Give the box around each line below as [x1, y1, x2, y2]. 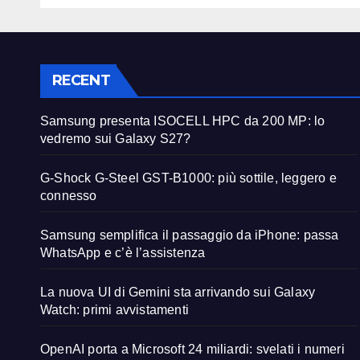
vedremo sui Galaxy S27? [40, 132, 191, 146]
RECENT [52, 72, 110, 90]
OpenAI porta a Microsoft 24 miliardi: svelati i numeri [40, 342, 345, 357]
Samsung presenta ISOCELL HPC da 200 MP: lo [40, 114, 325, 129]
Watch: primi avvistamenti [40, 303, 189, 317]
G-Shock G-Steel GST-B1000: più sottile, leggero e [40, 171, 337, 186]
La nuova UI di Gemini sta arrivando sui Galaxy [40, 285, 316, 300]
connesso [40, 189, 97, 203]
